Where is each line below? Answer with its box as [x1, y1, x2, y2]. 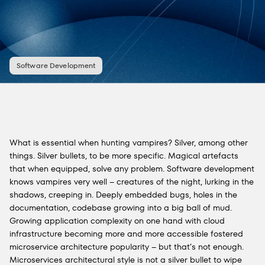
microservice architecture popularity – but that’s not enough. [9, 241, 244, 253]
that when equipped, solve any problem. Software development [9, 163, 254, 174]
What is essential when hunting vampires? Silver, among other [9, 137, 248, 148]
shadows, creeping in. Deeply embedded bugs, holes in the [9, 189, 237, 201]
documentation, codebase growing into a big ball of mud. [9, 202, 232, 214]
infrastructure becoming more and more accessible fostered [9, 228, 243, 240]
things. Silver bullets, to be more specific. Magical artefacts [9, 150, 238, 161]
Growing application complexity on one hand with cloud [9, 215, 225, 227]
